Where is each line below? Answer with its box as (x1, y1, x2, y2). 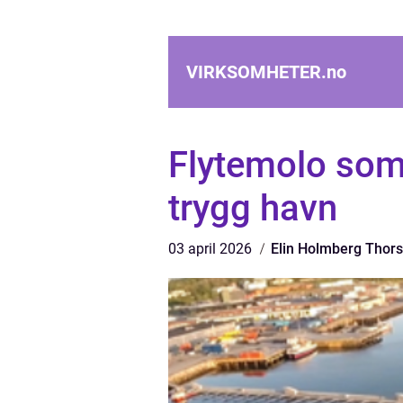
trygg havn (168, 187, 337, 229)
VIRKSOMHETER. (186, 61, 327, 83)
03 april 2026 (168, 240, 255, 257)
